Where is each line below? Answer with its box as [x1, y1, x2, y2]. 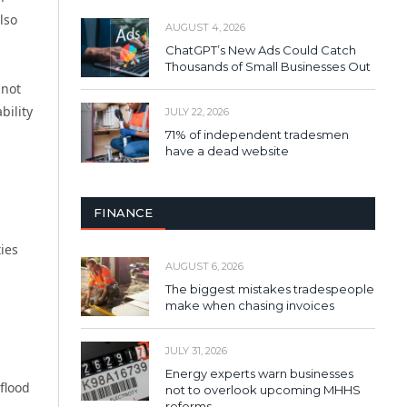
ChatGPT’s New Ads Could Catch [165, 43, 356, 58]
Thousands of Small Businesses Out [165, 59, 371, 74]
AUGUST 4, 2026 [165, 21, 245, 35]
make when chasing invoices [165, 297, 334, 313]
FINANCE [94, 204, 153, 220]
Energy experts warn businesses [165, 365, 353, 381]
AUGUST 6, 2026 [165, 259, 243, 273]
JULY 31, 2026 [165, 343, 227, 357]
